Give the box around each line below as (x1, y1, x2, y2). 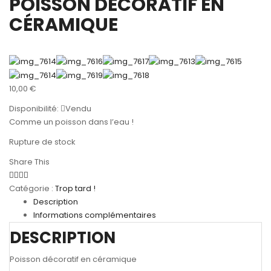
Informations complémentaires (33, 209, 156, 221)
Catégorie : (9, 182, 55, 194)
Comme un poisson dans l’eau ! (9, 116, 134, 128)
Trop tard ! (55, 182, 96, 194)
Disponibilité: (9, 102, 59, 114)
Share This (9, 155, 50, 168)
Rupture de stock (9, 135, 76, 148)
